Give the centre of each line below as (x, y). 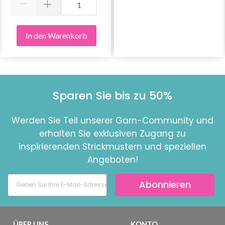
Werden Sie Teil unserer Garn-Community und (113, 120)
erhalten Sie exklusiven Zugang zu (113, 133)
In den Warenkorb (56, 35)
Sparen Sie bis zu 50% (113, 95)
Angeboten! (113, 159)
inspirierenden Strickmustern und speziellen (113, 146)
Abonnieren (165, 185)
